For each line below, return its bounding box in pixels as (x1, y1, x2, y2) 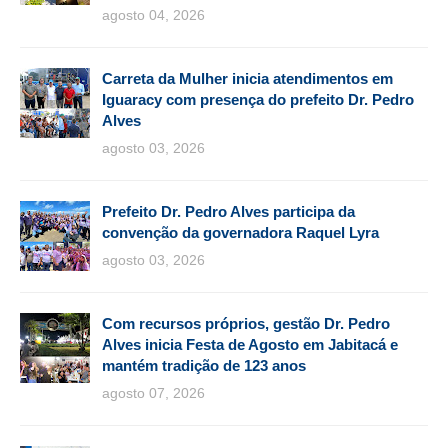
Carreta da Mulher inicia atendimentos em (102, 69, 393, 87)
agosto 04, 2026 (102, 6, 205, 23)
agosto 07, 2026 (102, 384, 205, 401)
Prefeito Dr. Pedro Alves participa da (102, 202, 355, 220)
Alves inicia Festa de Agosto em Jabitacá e (102, 335, 398, 353)
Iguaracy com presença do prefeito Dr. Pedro (102, 90, 414, 108)
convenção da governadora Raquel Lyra (102, 223, 379, 241)
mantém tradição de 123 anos (102, 356, 306, 374)
